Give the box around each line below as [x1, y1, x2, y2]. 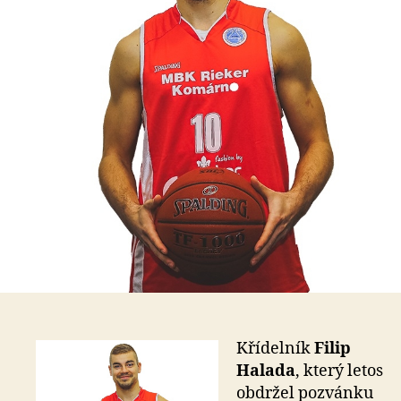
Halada [236, 360, 295, 381]
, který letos [295, 360, 383, 381]
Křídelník [236, 337, 314, 359]
